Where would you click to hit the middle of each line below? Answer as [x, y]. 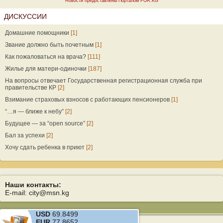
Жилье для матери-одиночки [46, 69]
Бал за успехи [25, 135]
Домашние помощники [37, 33]
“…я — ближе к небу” [34, 111]
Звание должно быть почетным [49, 45]
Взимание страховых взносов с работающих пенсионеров [87, 100]
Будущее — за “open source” [45, 123]
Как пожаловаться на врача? [46, 57]
